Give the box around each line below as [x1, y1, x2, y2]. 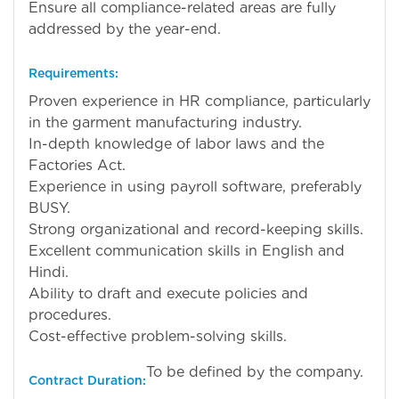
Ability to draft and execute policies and [28, 284, 308, 302]
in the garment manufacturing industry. [28, 113, 302, 131]
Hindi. [28, 263, 69, 281]
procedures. [28, 305, 111, 323]
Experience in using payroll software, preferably [28, 177, 362, 195]
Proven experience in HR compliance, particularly [28, 92, 370, 110]
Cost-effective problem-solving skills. [28, 327, 287, 345]
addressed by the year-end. [28, 20, 221, 37]
